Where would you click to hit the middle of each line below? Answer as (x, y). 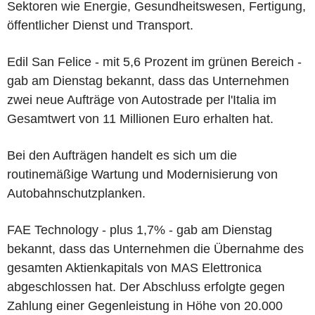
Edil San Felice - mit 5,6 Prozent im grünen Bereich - (154, 62)
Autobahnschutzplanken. (76, 193)
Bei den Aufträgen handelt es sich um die (122, 155)
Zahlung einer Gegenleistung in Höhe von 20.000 (145, 306)
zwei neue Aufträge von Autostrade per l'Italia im (142, 99)
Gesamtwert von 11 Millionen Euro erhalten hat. (140, 118)
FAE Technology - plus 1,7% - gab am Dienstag (140, 230)
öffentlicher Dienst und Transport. (100, 25)
